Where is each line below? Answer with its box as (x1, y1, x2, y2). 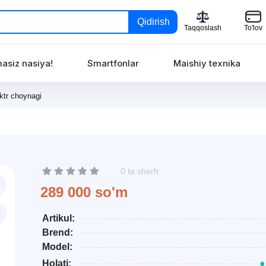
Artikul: (42, 213, 75, 223)
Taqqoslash (184, 24, 221, 32)
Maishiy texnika (173, 58, 241, 69)
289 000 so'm (40, 184, 128, 200)
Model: (42, 242, 72, 252)
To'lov (244, 24, 262, 32)
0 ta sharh (121, 166, 159, 176)
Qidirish (137, 17, 170, 27)
